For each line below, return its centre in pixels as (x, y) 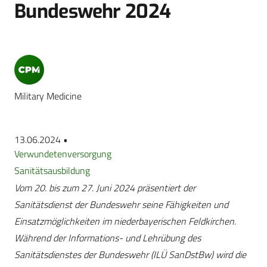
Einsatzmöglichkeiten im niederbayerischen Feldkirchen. (125, 221)
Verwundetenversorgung (63, 154)
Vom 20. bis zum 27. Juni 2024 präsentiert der (105, 188)
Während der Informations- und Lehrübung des (108, 238)
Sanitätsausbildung (52, 171)
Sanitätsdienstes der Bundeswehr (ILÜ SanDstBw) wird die (130, 255)
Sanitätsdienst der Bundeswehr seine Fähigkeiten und (121, 205)
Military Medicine (48, 96)
